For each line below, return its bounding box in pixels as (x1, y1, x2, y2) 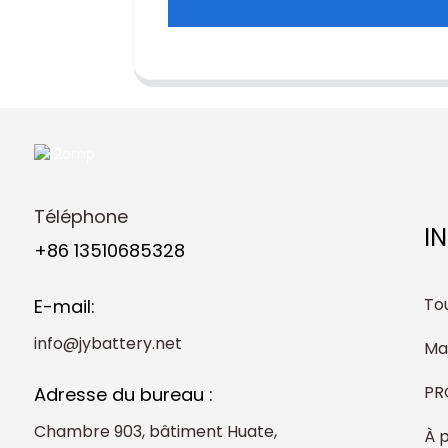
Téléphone (33, 203, 128, 229)
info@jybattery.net (33, 331, 182, 355)
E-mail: (33, 293, 95, 319)
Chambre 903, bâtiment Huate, (33, 419, 277, 443)
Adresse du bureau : (33, 381, 213, 407)
